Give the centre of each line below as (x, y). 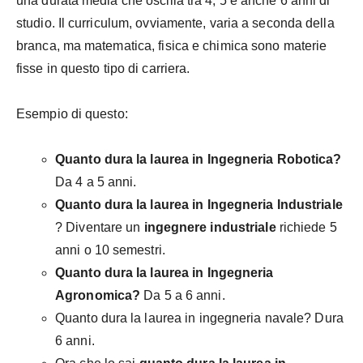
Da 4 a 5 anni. (96, 182)
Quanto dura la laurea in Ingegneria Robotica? (199, 160)
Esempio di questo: (72, 114)
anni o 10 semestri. (110, 250)
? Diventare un (100, 228)
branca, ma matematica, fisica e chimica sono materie (172, 46)
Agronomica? (98, 296)
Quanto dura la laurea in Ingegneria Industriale (199, 205)
